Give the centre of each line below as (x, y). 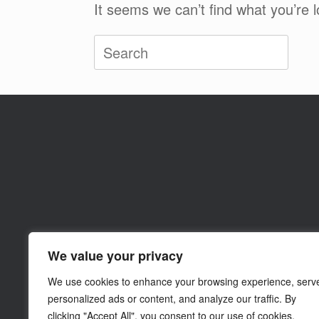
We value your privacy (115, 256)
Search (116, 45)
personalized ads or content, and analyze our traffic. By (172, 298)
